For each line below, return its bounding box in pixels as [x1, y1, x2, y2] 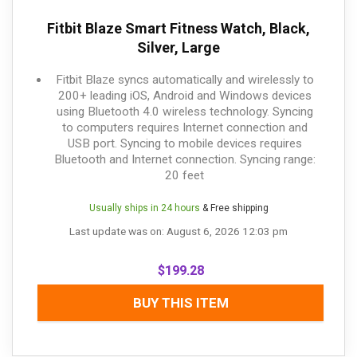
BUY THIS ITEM [132, 295, 229, 312]
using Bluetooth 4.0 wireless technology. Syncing [56, 104, 313, 120]
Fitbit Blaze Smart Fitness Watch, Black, [47, 20, 310, 37]
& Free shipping [199, 202, 269, 214]
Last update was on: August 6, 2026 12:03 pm [69, 225, 288, 238]
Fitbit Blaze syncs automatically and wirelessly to [55, 73, 314, 88]
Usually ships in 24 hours [88, 202, 200, 214]
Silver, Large [137, 39, 220, 57]
